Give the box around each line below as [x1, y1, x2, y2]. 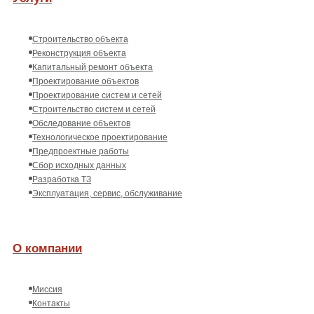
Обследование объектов [32, 118, 130, 128]
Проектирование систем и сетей [32, 90, 162, 100]
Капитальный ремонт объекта [32, 62, 153, 72]
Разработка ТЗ [32, 174, 91, 184]
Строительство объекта [32, 34, 128, 44]
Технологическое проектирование [32, 132, 168, 142]
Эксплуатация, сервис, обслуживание [32, 188, 182, 198]
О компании [13, 241, 82, 256]
